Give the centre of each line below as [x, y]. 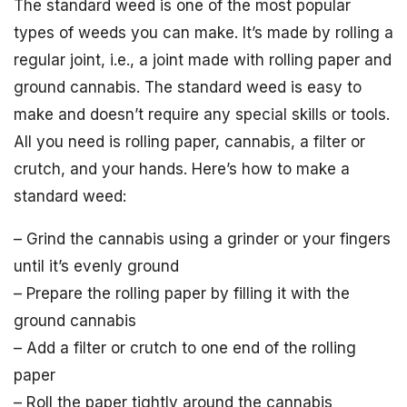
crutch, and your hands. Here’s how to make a [182, 169]
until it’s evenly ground [96, 267]
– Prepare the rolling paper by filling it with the [182, 294]
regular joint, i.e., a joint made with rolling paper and [203, 60]
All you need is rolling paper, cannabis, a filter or [189, 142]
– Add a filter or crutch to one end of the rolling [185, 348]
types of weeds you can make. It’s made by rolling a [203, 33]
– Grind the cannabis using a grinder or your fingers [202, 239]
